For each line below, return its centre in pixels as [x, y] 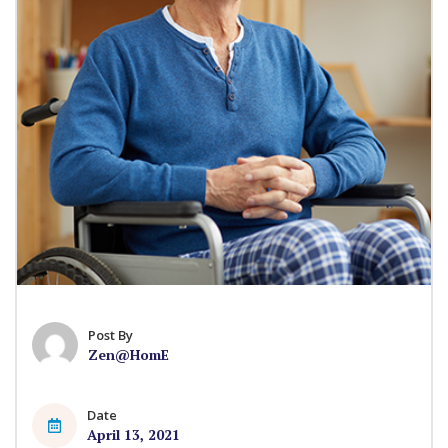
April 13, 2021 [133, 434]
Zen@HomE [128, 354]
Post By [110, 335]
